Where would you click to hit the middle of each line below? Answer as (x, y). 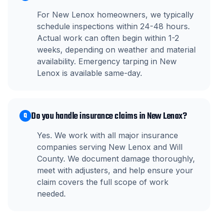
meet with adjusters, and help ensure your (115, 170)
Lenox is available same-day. (90, 73)
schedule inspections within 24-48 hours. (113, 26)
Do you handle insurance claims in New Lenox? (109, 117)
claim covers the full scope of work (103, 182)
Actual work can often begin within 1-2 (108, 38)
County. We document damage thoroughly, (116, 159)
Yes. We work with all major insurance (108, 135)
